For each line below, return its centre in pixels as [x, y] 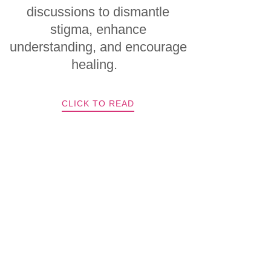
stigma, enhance [98, 29]
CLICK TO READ [98, 103]
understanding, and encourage [98, 47]
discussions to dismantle [98, 12]
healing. [98, 64]
